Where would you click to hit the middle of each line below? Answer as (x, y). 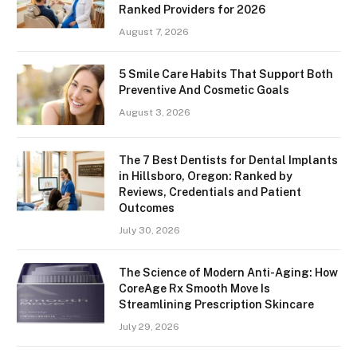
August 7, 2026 (154, 31)
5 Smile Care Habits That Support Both (226, 74)
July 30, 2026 (149, 230)
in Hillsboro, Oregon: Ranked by (206, 176)
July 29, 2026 (149, 326)
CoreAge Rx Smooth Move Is (194, 288)
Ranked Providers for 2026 (192, 9)
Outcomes (147, 208)
